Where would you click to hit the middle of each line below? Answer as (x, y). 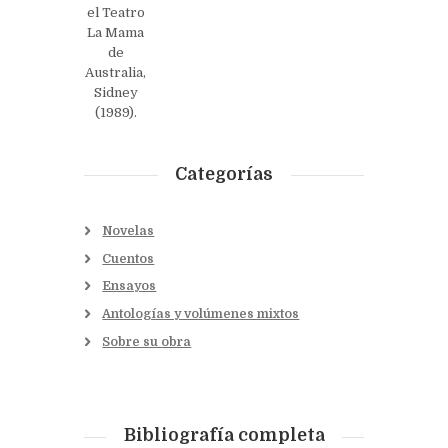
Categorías (224, 173)
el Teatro (115, 12)
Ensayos (129, 286)
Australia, (116, 72)
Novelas (128, 230)
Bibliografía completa (224, 435)
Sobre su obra (147, 342)
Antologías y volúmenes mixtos (201, 314)
